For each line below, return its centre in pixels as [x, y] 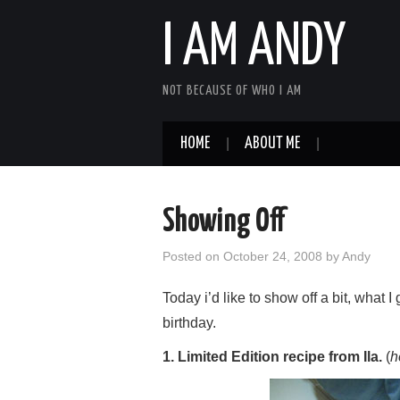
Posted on [193, 256]
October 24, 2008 [273, 256]
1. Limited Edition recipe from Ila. [272, 357]
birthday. [189, 323]
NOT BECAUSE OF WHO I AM [232, 91]
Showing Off [224, 222]
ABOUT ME [272, 144]
